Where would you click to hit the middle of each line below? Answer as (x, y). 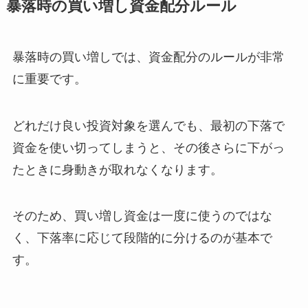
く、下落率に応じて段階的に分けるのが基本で (142, 238)
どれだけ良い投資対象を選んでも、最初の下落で (148, 125)
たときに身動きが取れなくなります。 (117, 169)
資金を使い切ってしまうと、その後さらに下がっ (148, 147)
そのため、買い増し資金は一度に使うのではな (142, 216)
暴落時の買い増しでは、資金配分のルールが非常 (148, 57)
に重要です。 (49, 79)
